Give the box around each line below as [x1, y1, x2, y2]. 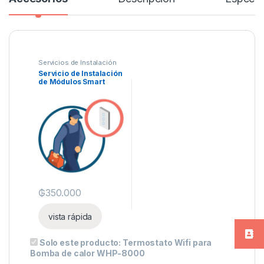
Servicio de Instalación [38, 69, 123, 78]
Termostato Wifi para [123, 237, 212, 248]
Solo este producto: [39, 237, 123, 248]
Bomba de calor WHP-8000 [30, 248, 145, 259]
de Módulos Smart [38, 77, 105, 87]
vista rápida [48, 211, 93, 222]
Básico [38, 85, 64, 95]
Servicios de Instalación [38, 58, 117, 67]
